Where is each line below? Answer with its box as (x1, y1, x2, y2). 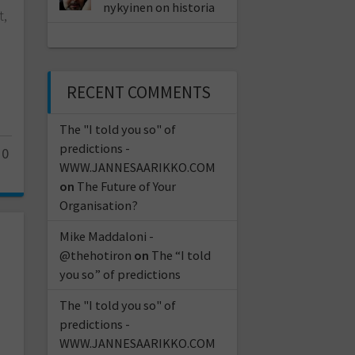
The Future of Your (76, 177, 176, 194)
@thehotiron (59, 246, 132, 263)
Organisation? (59, 197, 138, 213)
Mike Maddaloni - (59, 227, 154, 244)
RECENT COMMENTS (66, 81, 211, 103)
